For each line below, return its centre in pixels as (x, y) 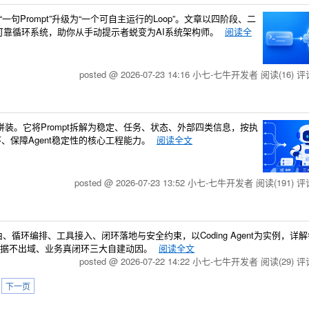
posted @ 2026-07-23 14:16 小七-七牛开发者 (170, 74)
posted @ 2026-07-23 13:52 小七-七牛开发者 (165, 182)
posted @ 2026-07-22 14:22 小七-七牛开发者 (170, 261)
